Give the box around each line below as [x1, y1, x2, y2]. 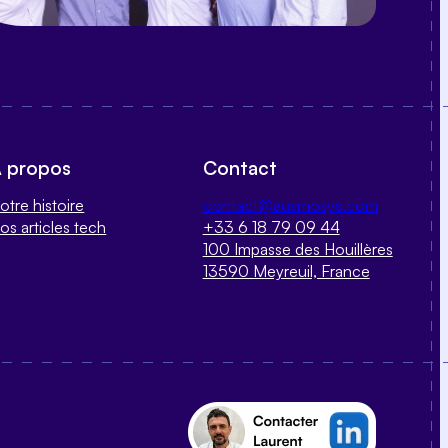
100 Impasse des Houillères [202, 238, 393, 259]
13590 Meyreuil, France [202, 260, 370, 281]
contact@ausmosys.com [202, 194, 378, 215]
